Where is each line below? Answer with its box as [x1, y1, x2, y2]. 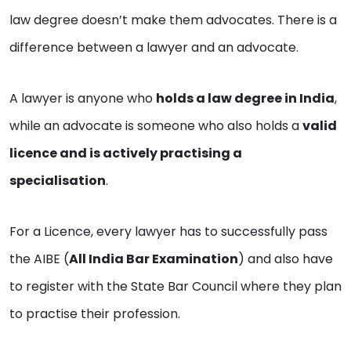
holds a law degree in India [156, 89, 335, 108]
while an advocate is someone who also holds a [9, 117, 302, 136]
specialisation [9, 172, 106, 190]
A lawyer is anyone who [9, 89, 156, 108]
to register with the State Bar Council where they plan [9, 277, 342, 296]
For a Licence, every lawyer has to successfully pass [9, 223, 327, 241]
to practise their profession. [9, 305, 180, 324]
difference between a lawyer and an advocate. [9, 38, 302, 57]
